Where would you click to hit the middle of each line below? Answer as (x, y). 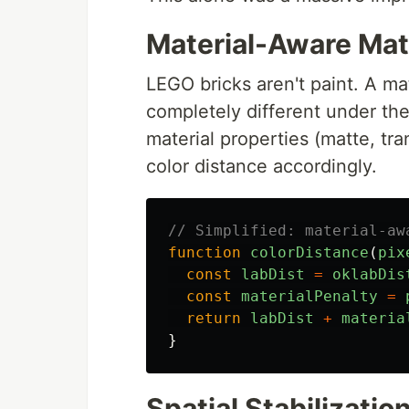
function (204, 252)
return (214, 318)
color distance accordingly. (262, 166)
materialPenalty (309, 296)
